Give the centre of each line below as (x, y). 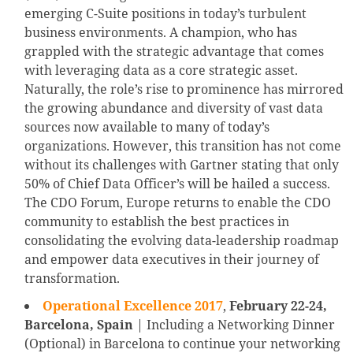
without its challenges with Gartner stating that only (182, 165)
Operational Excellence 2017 (133, 306)
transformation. (72, 279)
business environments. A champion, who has (161, 33)
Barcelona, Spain (79, 325)
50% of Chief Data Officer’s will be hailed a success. (177, 184)
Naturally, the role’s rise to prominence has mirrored (184, 89)
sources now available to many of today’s (147, 127)
